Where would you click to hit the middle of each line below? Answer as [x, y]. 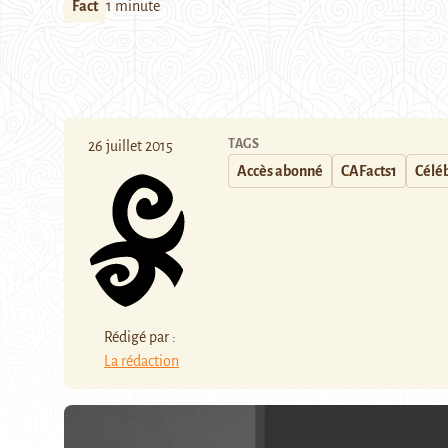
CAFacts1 [369, 171]
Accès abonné [280, 171]
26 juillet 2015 [130, 146]
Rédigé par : [140, 336]
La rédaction [141, 360]
